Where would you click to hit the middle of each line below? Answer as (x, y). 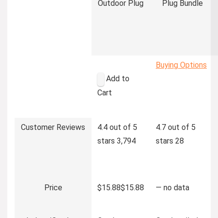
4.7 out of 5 (176, 127)
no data (176, 187)
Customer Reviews (53, 127)
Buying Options (181, 65)
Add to (117, 78)
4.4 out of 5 (117, 127)
